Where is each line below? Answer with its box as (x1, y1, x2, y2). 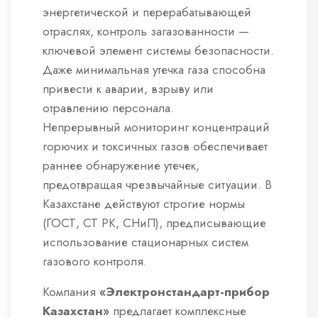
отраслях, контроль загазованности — (43, 23, 249, 40)
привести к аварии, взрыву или (43, 80, 214, 98)
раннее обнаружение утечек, (43, 157, 199, 175)
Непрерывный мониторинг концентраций (43, 119, 270, 136)
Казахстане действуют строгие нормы (43, 195, 245, 213)
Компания (43, 283, 99, 301)
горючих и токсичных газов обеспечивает (43, 138, 268, 155)
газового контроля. (43, 253, 147, 270)
